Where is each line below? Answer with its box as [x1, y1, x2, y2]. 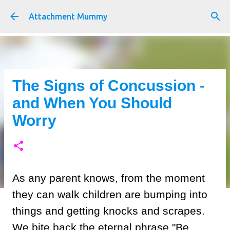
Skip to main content [78, 8, 152, 17]
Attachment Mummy [29, 12, 107, 21]
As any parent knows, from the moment [12, 172, 205, 184]
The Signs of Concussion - [12, 77, 205, 94]
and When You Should [12, 94, 172, 111]
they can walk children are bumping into [12, 188, 207, 200]
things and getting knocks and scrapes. [12, 205, 208, 217]
